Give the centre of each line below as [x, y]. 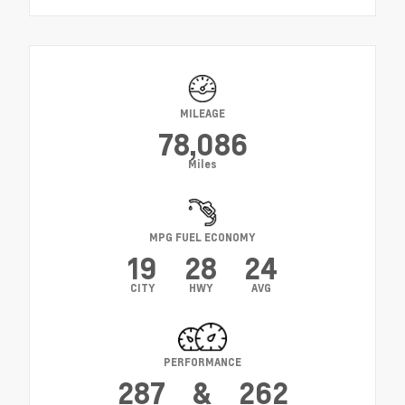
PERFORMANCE [202, 363]
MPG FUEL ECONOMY [202, 237]
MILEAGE [202, 113]
